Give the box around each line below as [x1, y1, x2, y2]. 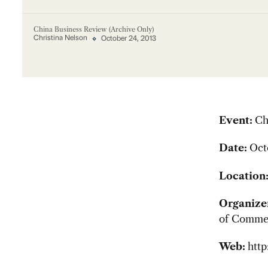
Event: [218, 114, 255, 127]
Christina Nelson [33, 35, 87, 42]
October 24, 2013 [101, 35, 157, 42]
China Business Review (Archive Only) [33, 25, 154, 33]
